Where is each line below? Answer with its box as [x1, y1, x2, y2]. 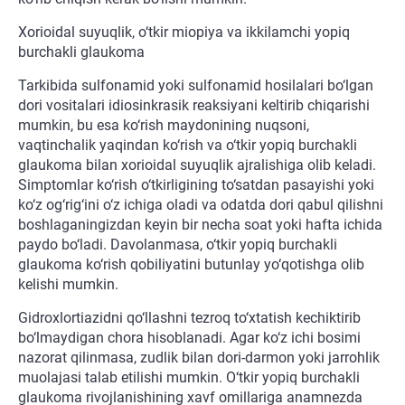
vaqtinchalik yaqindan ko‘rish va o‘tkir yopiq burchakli [18, 137, 357, 155]
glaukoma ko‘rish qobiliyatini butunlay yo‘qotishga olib [18, 256, 364, 274]
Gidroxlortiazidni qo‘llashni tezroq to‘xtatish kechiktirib [18, 309, 361, 327]
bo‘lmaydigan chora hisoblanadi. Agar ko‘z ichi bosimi [18, 329, 361, 347]
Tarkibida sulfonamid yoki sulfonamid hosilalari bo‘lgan [18, 77, 373, 95]
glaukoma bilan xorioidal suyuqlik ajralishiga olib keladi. [18, 156, 376, 174]
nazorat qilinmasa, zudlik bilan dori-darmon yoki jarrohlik [18, 349, 380, 367]
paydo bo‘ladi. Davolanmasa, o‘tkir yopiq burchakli [18, 236, 337, 254]
